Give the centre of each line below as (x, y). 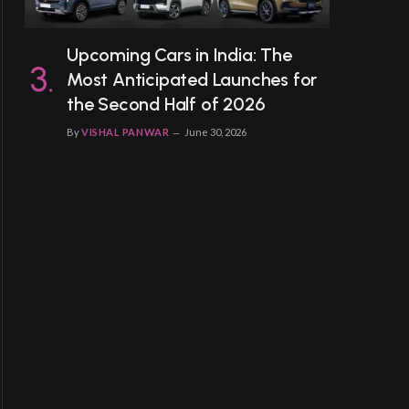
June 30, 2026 (216, 131)
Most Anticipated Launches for (192, 79)
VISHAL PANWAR (126, 131)
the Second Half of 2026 (166, 104)
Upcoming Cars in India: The (179, 54)
